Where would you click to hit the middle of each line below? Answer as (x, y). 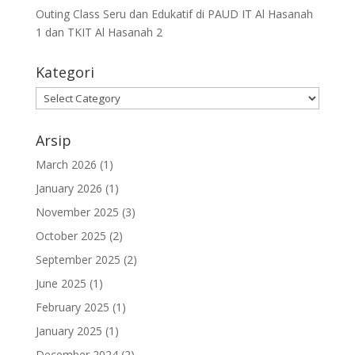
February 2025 (72, 307)
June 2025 (61, 283)
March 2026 (66, 164)
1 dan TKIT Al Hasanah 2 (99, 32)
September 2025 (78, 259)
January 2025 (69, 330)
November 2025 (77, 212)
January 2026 (69, 188)
